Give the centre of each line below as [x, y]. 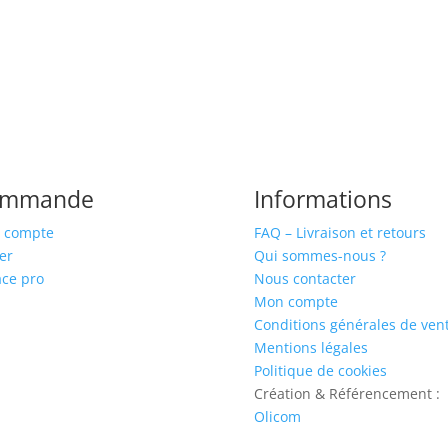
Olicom [277, 417]
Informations [322, 199]
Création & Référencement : [346, 394]
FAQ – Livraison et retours [339, 233]
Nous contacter [304, 279]
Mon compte [295, 302]
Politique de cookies [320, 371]
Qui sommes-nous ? [319, 256]
